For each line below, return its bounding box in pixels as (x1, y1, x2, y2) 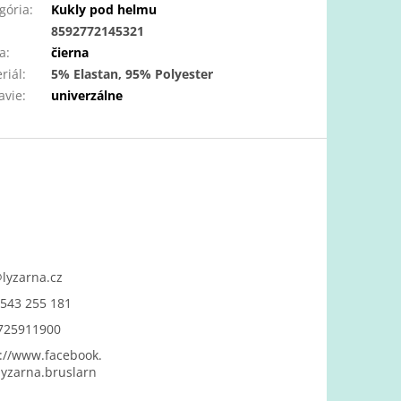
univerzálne (51, 87, 124, 105)
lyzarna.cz (2, 269, 63, 286)
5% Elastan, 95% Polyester (51, 65, 214, 83)
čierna (51, 44, 90, 62)
